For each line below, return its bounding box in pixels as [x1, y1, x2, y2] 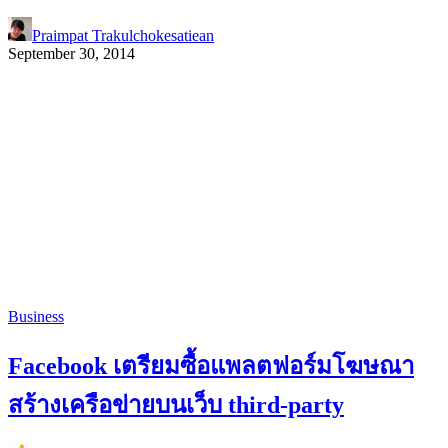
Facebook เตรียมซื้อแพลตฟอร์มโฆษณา [8, 353, 414, 380]
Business [8, 308, 64, 326]
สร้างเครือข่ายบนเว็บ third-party [8, 392, 344, 419]
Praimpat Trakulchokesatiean [32, 27, 214, 45]
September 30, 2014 [8, 45, 135, 63]
